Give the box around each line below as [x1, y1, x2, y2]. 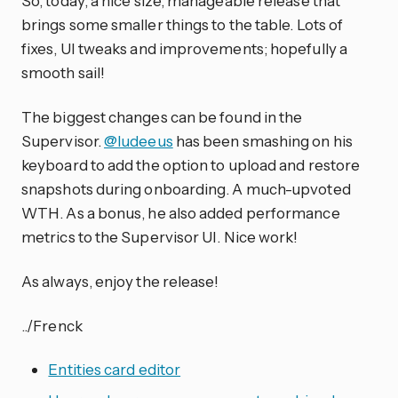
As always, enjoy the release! [21, 271, 219, 291]
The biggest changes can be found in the [21, 107, 303, 126]
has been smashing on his [172, 131, 353, 150]
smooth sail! [21, 63, 106, 83]
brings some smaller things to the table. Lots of [21, 15, 344, 35]
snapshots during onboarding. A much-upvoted [21, 179, 351, 198]
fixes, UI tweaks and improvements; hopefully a [21, 39, 347, 59]
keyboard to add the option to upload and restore [21, 155, 361, 174]
